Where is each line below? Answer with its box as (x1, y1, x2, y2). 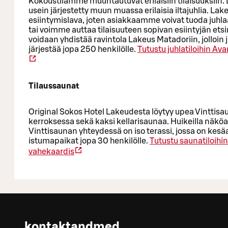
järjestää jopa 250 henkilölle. (28, 45, 137, 53)
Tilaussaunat (28, 81, 79, 90)
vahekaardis (28, 147, 74, 156)
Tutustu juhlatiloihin (137, 45, 211, 53)
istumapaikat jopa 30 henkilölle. (28, 136, 150, 145)
